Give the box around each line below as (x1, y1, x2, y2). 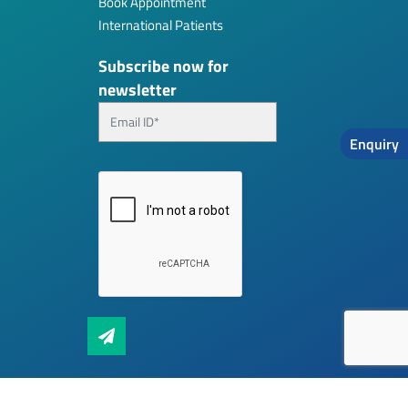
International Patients (98, 14, 223, 36)
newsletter (98, 76, 177, 102)
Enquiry (350, 133, 399, 155)
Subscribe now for (98, 53, 229, 78)
